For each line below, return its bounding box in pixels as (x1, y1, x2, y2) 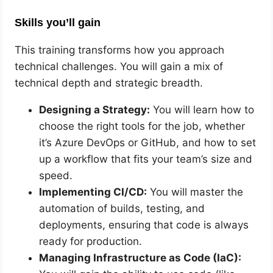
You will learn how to (150, 103, 255, 116)
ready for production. (39, 235, 143, 247)
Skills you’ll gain (15, 16, 101, 29)
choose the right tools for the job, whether (39, 119, 246, 132)
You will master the (147, 185, 244, 198)
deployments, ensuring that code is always (39, 218, 249, 231)
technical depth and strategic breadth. (15, 76, 204, 89)
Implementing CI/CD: (39, 185, 147, 198)
